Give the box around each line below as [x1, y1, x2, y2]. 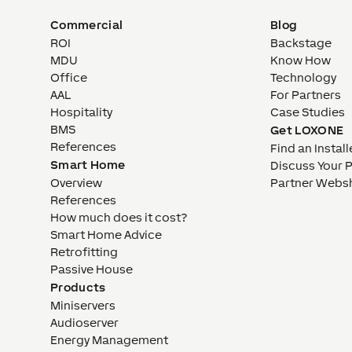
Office [50, 70, 87, 84]
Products [50, 280, 106, 294]
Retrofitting [50, 244, 118, 258]
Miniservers [50, 298, 115, 312]
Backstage [270, 35, 332, 49]
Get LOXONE [270, 123, 344, 137]
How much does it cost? [50, 210, 187, 224]
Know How [270, 53, 331, 67]
